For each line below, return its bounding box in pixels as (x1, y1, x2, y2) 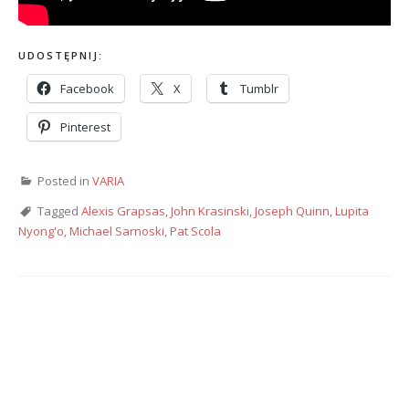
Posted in (37, 173, 92, 190)
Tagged (37, 203, 81, 220)
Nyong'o (18, 223, 64, 240)
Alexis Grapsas (81, 203, 165, 220)
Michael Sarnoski (69, 223, 164, 240)
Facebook (60, 79, 114, 97)
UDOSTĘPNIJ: (18, 47, 103, 62)
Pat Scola (170, 223, 221, 240)
